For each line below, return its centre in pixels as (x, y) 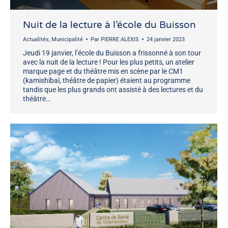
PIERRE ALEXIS (120, 39)
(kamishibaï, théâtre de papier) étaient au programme (107, 80)
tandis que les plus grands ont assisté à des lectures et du (113, 89)
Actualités (36, 39)
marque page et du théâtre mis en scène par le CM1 (103, 71)
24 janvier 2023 (166, 39)
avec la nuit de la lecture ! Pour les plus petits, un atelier (109, 62)
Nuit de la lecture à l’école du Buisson (109, 25)
